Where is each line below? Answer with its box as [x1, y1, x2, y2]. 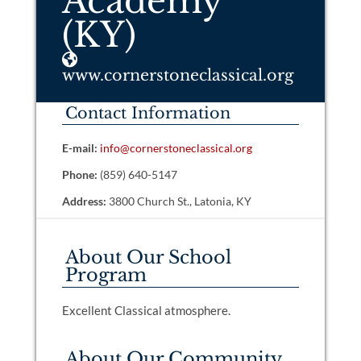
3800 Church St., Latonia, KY [106, 194, 251, 208]
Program [64, 263, 147, 286]
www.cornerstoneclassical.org [61, 65, 294, 85]
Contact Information [64, 103, 230, 122]
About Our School [64, 246, 231, 268]
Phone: [61, 168, 98, 181]
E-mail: [61, 141, 98, 155]
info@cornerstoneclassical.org [99, 141, 252, 155]
